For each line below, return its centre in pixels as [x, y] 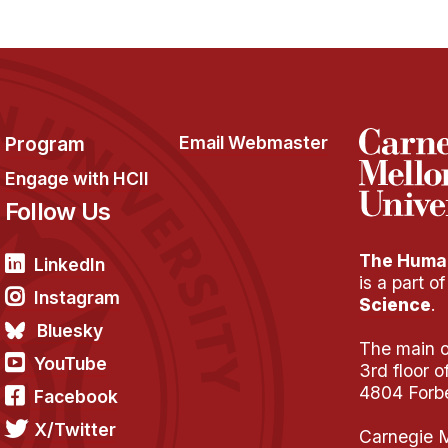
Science [394, 305]
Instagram [76, 298]
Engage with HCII [76, 179]
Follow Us [57, 212]
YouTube [70, 364]
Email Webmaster [254, 143]
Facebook [75, 397]
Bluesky [69, 331]
